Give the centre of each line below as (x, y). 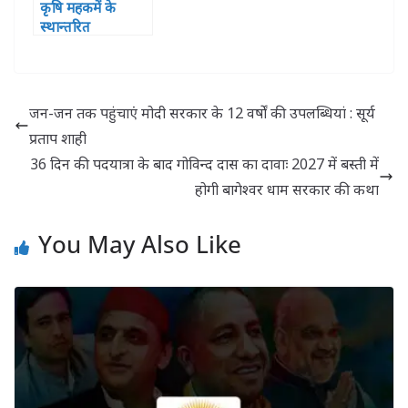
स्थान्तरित (65, 26)
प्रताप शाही (58, 138)
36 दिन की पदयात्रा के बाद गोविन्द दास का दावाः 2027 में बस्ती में (204, 163)
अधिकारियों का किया (94, 46)
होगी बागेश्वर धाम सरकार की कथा (287, 189)
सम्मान (57, 65)
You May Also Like (140, 244)
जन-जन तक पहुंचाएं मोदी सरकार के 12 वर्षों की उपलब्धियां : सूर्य (202, 112)
